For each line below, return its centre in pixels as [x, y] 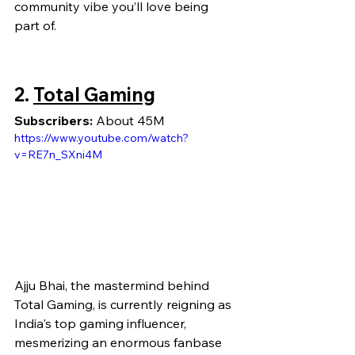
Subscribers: [53, 121]
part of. [35, 26]
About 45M [129, 121]
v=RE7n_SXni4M [58, 155]
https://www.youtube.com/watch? [101, 138]
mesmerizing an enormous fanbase [120, 342]
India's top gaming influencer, [102, 323]
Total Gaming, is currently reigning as [124, 304]
